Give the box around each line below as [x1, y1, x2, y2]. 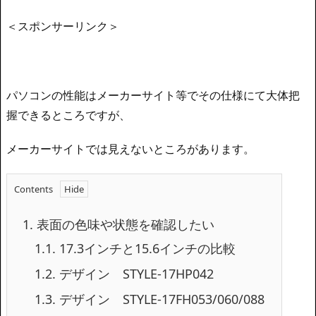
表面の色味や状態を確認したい [33, 216, 214, 233]
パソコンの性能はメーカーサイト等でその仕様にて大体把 [6, 87, 300, 103]
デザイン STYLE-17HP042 [56, 265, 214, 283]
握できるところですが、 [6, 107, 130, 123]
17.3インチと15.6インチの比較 [56, 240, 236, 257]
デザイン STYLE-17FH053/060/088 [56, 291, 265, 308]
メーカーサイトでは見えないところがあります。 [6, 141, 255, 157]
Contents [14, 183, 53, 196]
